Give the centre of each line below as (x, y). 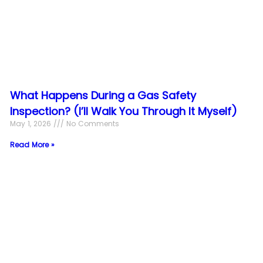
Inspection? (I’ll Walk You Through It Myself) (124, 111)
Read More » (33, 144)
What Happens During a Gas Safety (103, 95)
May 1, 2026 (32, 123)
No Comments (92, 123)
